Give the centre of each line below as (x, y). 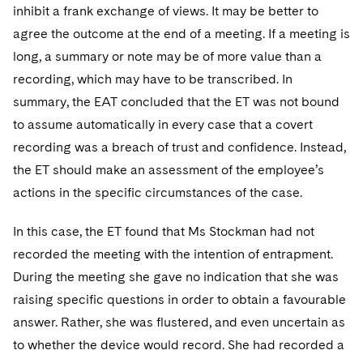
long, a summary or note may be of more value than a (167, 56)
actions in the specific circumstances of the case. (158, 192)
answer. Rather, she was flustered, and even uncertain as (179, 322)
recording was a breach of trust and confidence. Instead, (179, 147)
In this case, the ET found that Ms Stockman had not (164, 231)
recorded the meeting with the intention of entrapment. (173, 254)
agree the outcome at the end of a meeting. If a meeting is (181, 34)
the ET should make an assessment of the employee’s (169, 170)
